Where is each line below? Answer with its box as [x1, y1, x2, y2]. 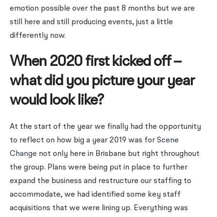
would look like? [10, 93, 104, 108]
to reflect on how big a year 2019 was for [10, 137, 157, 144]
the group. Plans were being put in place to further [10, 164, 187, 171]
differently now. [10, 32, 66, 40]
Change [10, 150, 37, 158]
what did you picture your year [10, 74, 195, 89]
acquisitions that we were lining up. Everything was [10, 204, 188, 212]
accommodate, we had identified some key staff [10, 191, 181, 199]
